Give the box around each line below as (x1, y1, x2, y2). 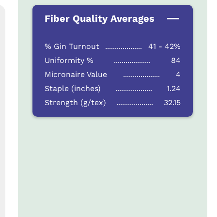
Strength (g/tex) (44, 97, 106, 107)
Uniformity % (44, 55, 93, 65)
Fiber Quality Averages (44, 12, 155, 24)
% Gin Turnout (44, 41, 99, 51)
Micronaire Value (44, 69, 107, 79)
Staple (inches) (44, 83, 101, 93)
